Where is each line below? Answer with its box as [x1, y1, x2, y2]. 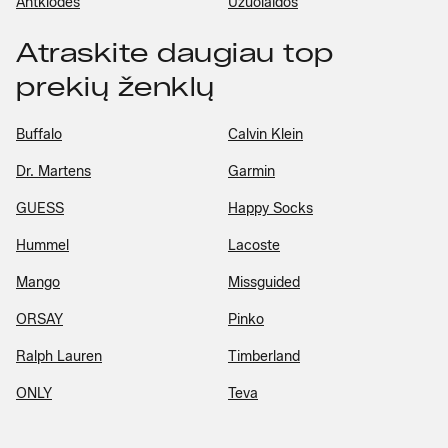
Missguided [228, 273, 300, 291]
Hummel [16, 236, 69, 254]
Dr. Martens [16, 162, 91, 180]
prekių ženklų [16, 70, 215, 103]
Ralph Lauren [16, 347, 102, 365]
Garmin [228, 162, 275, 180]
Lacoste [228, 236, 280, 254]
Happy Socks [228, 199, 313, 217]
